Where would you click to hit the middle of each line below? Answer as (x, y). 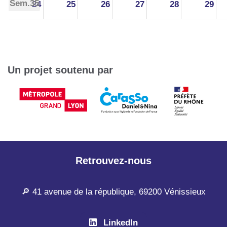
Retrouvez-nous (113, 160)
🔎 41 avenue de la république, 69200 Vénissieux (113, 192)
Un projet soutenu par (60, 70)
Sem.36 (24, 39)
